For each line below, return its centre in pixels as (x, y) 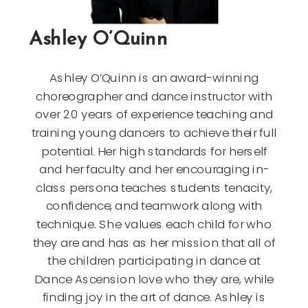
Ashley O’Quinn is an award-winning (154, 77)
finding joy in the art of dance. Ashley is (154, 297)
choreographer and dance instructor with (154, 96)
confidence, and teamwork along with (154, 205)
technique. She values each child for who (154, 224)
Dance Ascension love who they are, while (154, 279)
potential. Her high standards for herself (154, 151)
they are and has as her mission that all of (154, 242)
